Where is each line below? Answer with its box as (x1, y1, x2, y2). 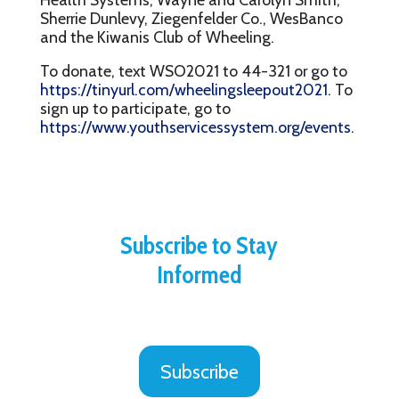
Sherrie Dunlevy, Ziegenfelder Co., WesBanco (39, 8, 343, 28)
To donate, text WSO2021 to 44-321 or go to (39, 61, 347, 81)
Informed (156, 260, 242, 290)
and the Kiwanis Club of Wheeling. (39, 27, 274, 46)
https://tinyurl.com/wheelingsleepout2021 (39, 80, 328, 100)
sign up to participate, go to (39, 99, 231, 118)
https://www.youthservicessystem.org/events (39, 118, 351, 137)
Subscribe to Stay (120, 231, 279, 261)
